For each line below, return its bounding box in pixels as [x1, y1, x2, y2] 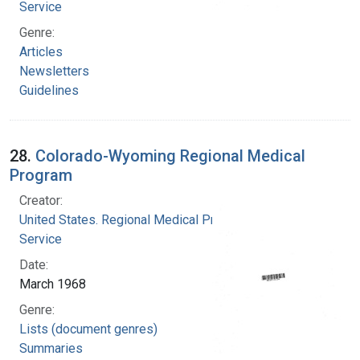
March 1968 [19, 276, 86, 292]
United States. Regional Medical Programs [19, 211, 257, 227]
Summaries [19, 340, 83, 356]
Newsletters [19, 63, 89, 79]
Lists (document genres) [19, 321, 157, 337]
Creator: [19, 192, 63, 208]
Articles [19, 43, 63, 59]
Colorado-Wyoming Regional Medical [35, 145, 305, 166]
